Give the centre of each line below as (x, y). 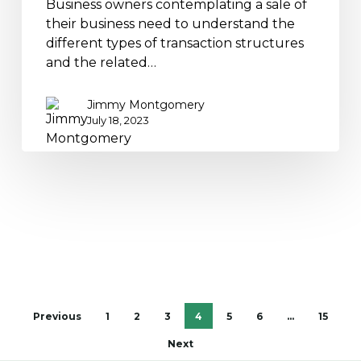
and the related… (101, 63)
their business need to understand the (170, 24)
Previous (57, 316)
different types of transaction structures (174, 44)
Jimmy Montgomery (145, 105)
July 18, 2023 (118, 120)
